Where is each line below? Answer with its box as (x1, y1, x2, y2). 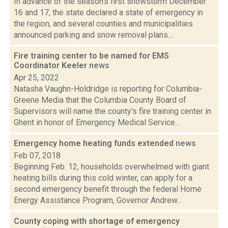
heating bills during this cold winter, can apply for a (14, 173, 192, 183)
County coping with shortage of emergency (14, 216, 180, 226)
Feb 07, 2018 (14, 151, 61, 160)
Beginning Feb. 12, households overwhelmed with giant (14, 162, 209, 172)
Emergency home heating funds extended (14, 138, 176, 148)
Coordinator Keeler (14, 61, 89, 70)
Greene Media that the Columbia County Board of (14, 95, 186, 105)
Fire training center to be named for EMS (14, 51, 169, 61)
